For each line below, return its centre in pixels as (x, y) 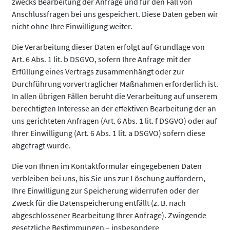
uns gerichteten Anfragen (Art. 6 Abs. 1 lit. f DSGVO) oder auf (114, 121)
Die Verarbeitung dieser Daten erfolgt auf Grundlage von (108, 47)
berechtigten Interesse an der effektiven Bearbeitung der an (114, 108)
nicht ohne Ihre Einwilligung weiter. (72, 26)
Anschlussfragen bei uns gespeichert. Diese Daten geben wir (115, 14)
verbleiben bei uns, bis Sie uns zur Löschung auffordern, (109, 178)
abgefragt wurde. (41, 145)
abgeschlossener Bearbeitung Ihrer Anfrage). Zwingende (109, 215)
